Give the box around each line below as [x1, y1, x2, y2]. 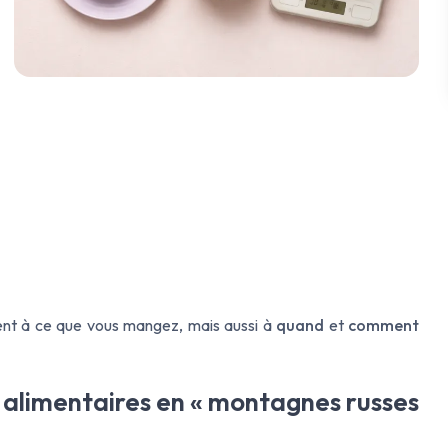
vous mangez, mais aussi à [82, 314, 276, 335]
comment [348, 314, 419, 335]
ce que [34, 314, 82, 335]
